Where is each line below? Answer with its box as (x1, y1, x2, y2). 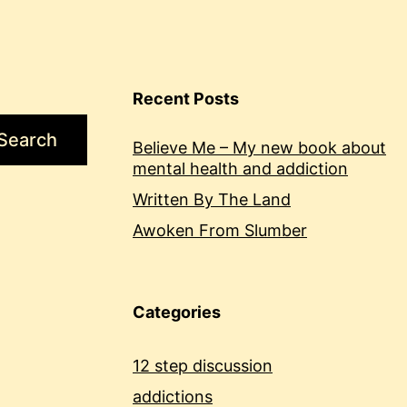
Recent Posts (133, 89, 239, 109)
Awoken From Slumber (133, 221, 307, 241)
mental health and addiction (133, 159, 348, 179)
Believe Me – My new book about (133, 138, 386, 158)
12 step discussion (133, 356, 273, 376)
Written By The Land (133, 190, 291, 210)
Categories (133, 303, 221, 323)
